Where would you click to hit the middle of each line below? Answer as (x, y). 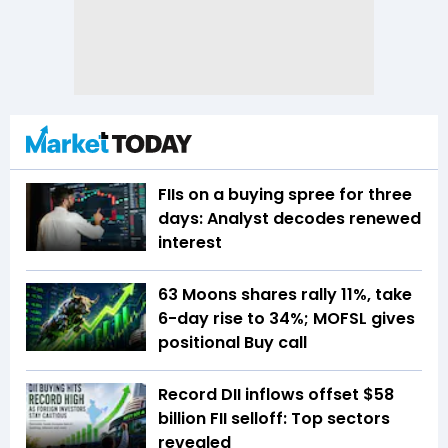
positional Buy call (232, 343)
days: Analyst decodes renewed (289, 219)
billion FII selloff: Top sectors (274, 419)
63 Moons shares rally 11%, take (285, 295)
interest (192, 243)
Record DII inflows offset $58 (276, 395)
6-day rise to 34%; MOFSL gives (286, 319)
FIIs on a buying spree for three (285, 195)
